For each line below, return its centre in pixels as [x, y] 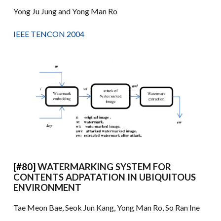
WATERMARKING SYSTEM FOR [105, 167]
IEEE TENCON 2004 [49, 34]
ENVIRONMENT [48, 188]
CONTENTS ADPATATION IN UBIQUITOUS [105, 177]
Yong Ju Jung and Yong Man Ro [66, 11]
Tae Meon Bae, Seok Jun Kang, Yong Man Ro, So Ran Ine [107, 208]
